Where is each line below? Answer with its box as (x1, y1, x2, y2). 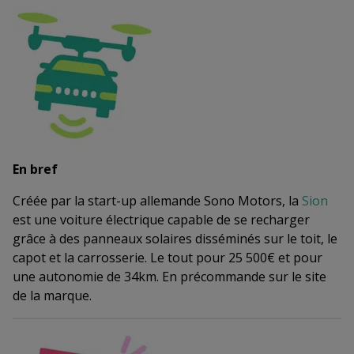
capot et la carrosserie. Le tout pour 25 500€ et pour (13, 249, 322, 267)
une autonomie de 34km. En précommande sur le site (13, 268, 326, 286)
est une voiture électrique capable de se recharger (13, 211, 310, 229)
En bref (13, 160, 58, 179)
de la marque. (13, 287, 92, 305)
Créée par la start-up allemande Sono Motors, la (13, 192, 299, 210)
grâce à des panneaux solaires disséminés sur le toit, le (13, 230, 337, 248)
